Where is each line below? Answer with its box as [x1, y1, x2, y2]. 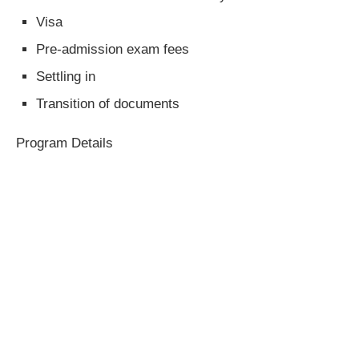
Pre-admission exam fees [36, 42, 189, 58]
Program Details [16, 135, 113, 151]
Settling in [36, 69, 95, 85]
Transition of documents [36, 96, 179, 112]
